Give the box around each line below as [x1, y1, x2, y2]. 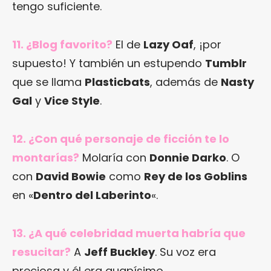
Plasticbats [85, 74, 150, 90]
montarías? [12, 150, 79, 166]
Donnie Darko [149, 150, 226, 166]
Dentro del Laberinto [33, 188, 151, 203]
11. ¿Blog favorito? [12, 37, 113, 53]
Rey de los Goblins [144, 169, 247, 184]
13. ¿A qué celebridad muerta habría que [12, 226, 246, 241]
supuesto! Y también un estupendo [12, 56, 205, 71]
